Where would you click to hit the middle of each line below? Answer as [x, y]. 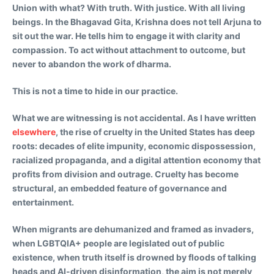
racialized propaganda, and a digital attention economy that [136, 160]
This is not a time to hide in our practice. [95, 91]
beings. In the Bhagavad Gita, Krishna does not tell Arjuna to [137, 21]
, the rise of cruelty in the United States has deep [155, 131]
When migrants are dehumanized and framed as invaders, [133, 229]
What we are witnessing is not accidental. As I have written [134, 117]
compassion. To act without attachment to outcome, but [129, 50]
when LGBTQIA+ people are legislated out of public [118, 243]
